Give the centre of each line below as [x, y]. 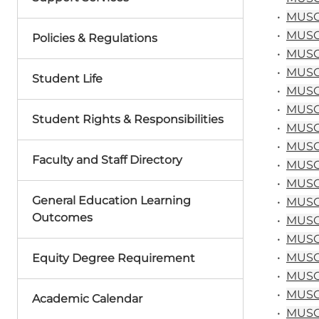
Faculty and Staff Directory [107, 160]
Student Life [67, 79]
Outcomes [62, 218]
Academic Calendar [87, 299]
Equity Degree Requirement [114, 258]
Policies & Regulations [95, 38]
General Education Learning [111, 200]
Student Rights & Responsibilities [128, 119]
